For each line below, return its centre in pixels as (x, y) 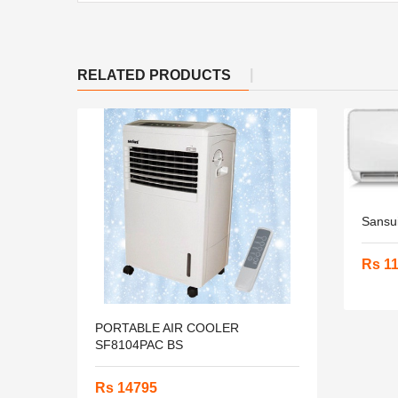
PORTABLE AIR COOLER (167, 328)
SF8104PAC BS (139, 345)
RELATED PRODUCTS (154, 75)
